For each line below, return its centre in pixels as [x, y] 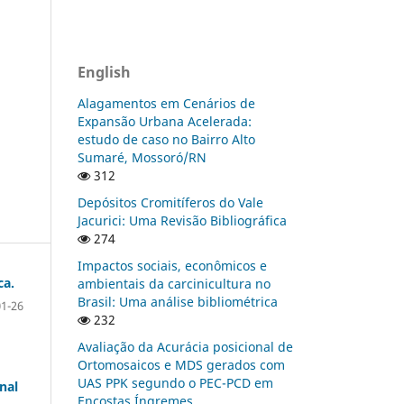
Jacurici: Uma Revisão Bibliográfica [182, 220]
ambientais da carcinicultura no [174, 283]
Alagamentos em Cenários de [166, 103]
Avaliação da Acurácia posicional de [185, 346]
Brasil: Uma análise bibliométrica [178, 301]
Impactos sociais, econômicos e [172, 265]
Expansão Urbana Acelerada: [165, 121]
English [104, 72]
